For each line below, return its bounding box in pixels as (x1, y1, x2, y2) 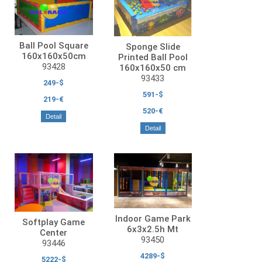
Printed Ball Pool (118, 51, 188, 63)
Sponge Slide (125, 41, 180, 52)
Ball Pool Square (19, 40, 88, 51)
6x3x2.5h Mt (127, 224, 179, 235)
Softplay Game (22, 216, 85, 227)
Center (40, 227, 68, 238)
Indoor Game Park (115, 213, 191, 225)
